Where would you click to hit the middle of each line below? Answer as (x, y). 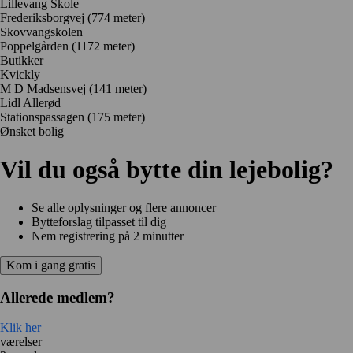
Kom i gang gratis (51, 265)
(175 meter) (116, 117)
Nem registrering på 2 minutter (108, 236)
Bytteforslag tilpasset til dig (99, 221)
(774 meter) (116, 17)
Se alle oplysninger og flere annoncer (124, 207)
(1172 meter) (103, 46)
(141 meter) (118, 88)
